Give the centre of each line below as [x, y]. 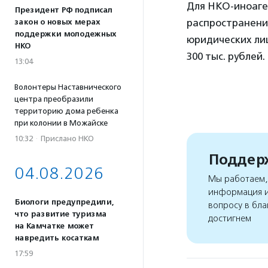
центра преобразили [54, 99]
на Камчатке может [54, 226]
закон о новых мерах [57, 22]
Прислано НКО [67, 138]
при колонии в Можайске [61, 123]
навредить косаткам [57, 238]
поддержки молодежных [65, 34]
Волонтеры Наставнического [68, 87]
